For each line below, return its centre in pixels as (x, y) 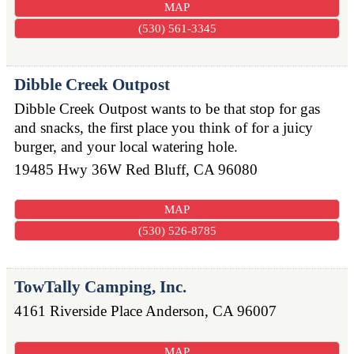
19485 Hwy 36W (68, 169)
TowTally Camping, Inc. (100, 287)
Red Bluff (156, 169)
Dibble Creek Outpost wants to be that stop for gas (167, 109)
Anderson (175, 311)
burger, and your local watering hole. (126, 147)
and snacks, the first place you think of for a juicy (164, 128)
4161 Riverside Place (78, 311)
